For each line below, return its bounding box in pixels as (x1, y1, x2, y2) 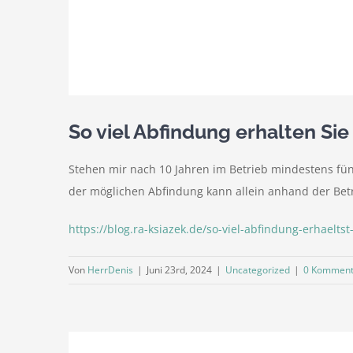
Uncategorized (225, 262, 290, 277)
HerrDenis (87, 262, 133, 277)
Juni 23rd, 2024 (147, 262, 212, 277)
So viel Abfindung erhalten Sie (69, 120, 349, 144)
